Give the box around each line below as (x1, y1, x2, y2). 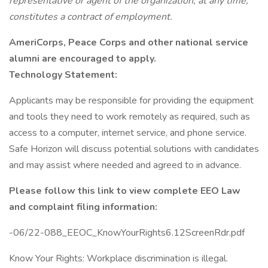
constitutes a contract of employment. (9, 10, 172, 23)
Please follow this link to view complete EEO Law (9, 184, 240, 197)
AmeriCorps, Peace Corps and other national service (9, 36, 248, 49)
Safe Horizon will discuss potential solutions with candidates (9, 142, 259, 156)
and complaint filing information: (9, 200, 157, 214)
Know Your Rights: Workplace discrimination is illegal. (9, 252, 228, 265)
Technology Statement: (9, 68, 117, 81)
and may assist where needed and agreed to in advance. (9, 159, 241, 172)
